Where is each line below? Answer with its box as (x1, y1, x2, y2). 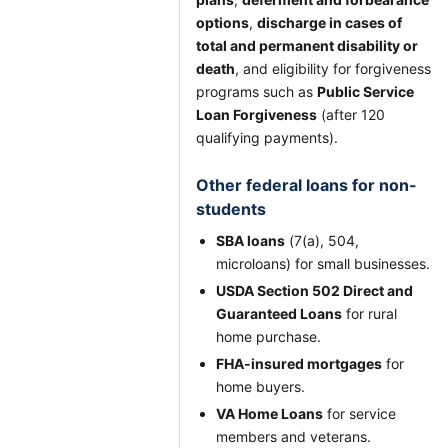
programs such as (196, 83, 317, 100)
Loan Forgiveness (196, 106, 317, 123)
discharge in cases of (257, 14, 402, 31)
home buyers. (216, 378, 305, 395)
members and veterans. (216, 428, 371, 445)
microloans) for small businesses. (216, 255, 430, 272)
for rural (342, 305, 397, 322)
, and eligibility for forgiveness (235, 60, 431, 77)
